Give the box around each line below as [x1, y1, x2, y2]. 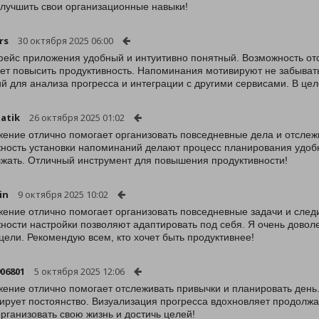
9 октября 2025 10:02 [18, 188, 108, 201]
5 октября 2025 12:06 [34, 265, 125, 278]
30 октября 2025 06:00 [18, 34, 113, 47]
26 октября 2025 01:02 [29, 111, 125, 124]
